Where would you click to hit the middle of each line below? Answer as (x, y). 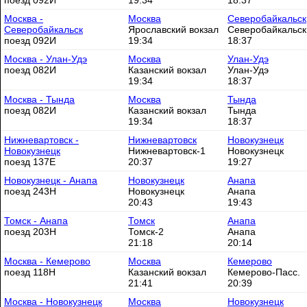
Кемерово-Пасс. (264, 272)
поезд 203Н (30, 232)
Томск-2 (146, 232)
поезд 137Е (30, 162)
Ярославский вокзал (173, 29)
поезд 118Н (30, 272)
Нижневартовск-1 (167, 151)
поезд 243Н (30, 191)
